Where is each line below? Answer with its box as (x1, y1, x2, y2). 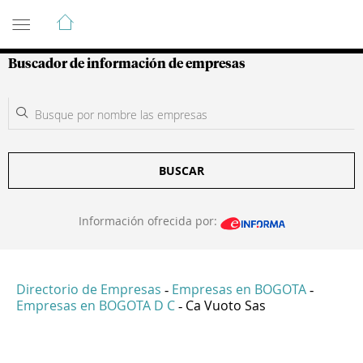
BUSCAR (159, 163, 204, 178)
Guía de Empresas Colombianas (8, 6, 299, 25)
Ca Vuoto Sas (186, 297, 266, 315)
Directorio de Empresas (16, 280, 161, 299)
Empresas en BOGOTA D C (16, 297, 175, 315)
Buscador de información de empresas (8, 58, 246, 70)
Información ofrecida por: (78, 213, 220, 228)
